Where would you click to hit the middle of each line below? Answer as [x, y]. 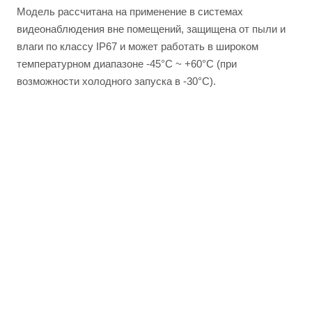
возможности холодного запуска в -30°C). [116, 81]
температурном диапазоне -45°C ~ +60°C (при [127, 64]
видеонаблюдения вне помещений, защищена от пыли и [151, 29]
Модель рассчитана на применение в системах [130, 11]
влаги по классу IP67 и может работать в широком [138, 46]
